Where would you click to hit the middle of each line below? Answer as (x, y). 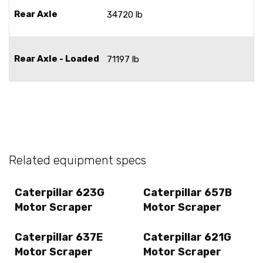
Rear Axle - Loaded (57, 58)
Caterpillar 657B (188, 192)
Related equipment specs (77, 161)
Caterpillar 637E (59, 237)
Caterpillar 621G (187, 237)
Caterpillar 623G (60, 192)
